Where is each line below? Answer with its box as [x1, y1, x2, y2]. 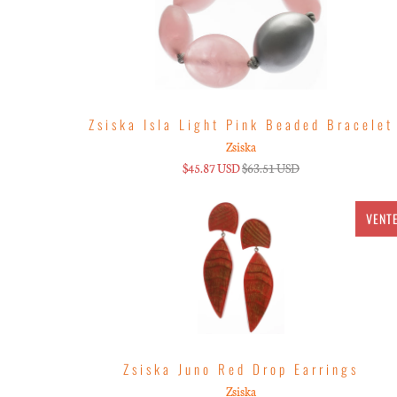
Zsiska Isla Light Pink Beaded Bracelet [88, 113, 393, 134]
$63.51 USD [241, 159, 300, 176]
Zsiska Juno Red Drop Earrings [122, 358, 359, 378]
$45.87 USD [182, 159, 240, 176]
